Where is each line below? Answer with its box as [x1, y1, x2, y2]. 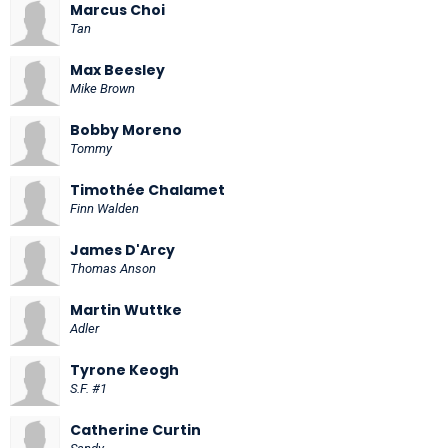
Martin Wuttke [70, 299, 182, 320]
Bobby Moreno [70, 119, 182, 140]
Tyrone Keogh [70, 359, 179, 380]
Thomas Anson [70, 260, 156, 276]
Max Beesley [70, 59, 165, 80]
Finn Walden [70, 200, 139, 216]
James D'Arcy [70, 239, 175, 260]
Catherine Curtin [70, 419, 201, 440]
